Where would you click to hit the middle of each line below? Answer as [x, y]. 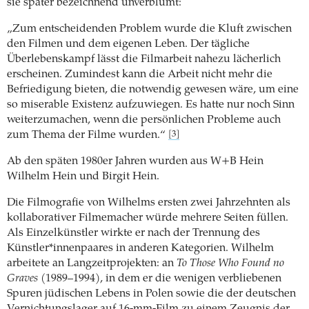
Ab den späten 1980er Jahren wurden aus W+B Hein [135, 161]
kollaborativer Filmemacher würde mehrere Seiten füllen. [148, 218]
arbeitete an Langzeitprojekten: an [92, 263]
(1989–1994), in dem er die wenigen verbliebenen [160, 278]
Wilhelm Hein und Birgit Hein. [83, 176]
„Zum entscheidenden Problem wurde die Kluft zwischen [149, 29]
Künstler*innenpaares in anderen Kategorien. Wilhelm [140, 248]
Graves [22, 278]
